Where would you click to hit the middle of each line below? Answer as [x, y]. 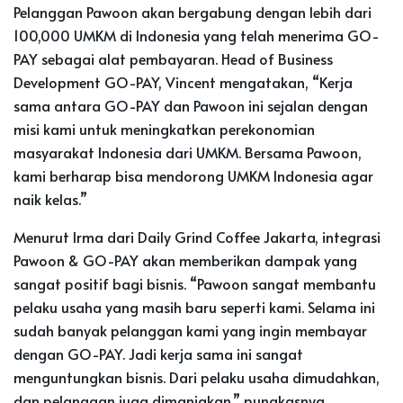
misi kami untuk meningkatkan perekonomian [164, 128]
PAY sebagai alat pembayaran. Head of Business [173, 58]
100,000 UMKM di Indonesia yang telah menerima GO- [197, 35]
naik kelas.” [50, 198]
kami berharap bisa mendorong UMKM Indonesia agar [193, 175]
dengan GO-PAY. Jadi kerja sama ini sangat [158, 353]
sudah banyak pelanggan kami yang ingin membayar [190, 330]
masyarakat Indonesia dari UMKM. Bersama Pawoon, [188, 152]
